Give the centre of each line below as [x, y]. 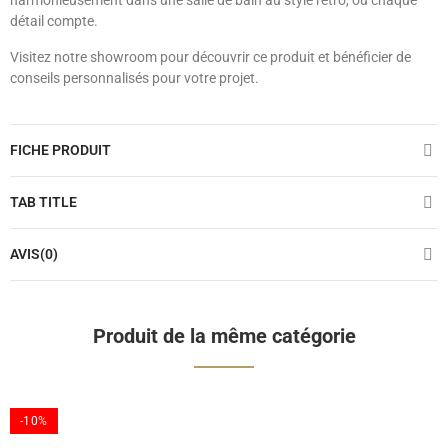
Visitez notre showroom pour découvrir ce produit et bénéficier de [210, 57]
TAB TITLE [43, 202]
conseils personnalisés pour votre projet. [134, 78]
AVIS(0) [34, 254]
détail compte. [54, 21]
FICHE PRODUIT [60, 150]
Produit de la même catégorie [224, 336]
